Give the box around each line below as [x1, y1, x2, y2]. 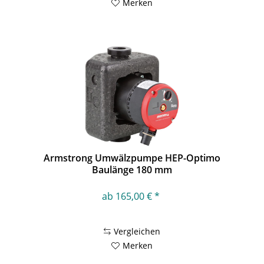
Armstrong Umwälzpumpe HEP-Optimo [44, 151, 221, 165]
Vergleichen [114, 226, 161, 237]
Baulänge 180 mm [92, 163, 173, 177]
